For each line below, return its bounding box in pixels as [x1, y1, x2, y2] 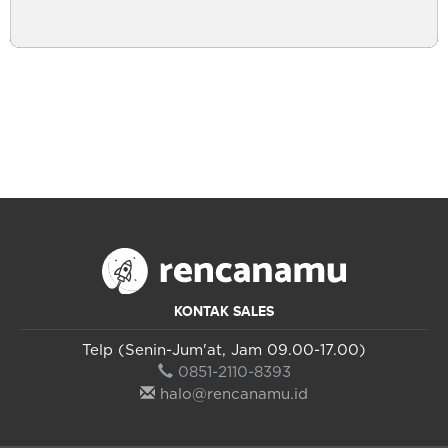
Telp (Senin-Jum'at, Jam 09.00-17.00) [82, 343, 366, 359]
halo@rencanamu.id [160, 387, 308, 403]
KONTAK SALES [174, 303, 274, 321]
